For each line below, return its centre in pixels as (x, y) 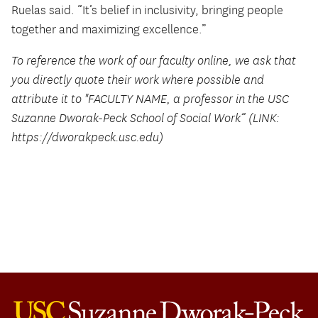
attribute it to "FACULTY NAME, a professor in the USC (150, 100)
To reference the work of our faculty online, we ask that (154, 61)
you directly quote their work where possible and (138, 81)
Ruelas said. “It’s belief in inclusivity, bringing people (147, 10)
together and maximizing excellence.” (110, 29)
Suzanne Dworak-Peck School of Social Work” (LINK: (146, 119)
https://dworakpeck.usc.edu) (87, 138)
